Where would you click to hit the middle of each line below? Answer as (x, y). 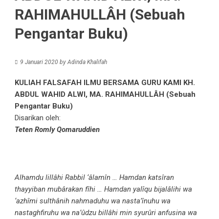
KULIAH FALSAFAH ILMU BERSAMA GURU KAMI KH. (105, 83)
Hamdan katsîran (147, 177)
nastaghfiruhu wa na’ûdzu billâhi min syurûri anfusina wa (106, 213)
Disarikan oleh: (38, 118)
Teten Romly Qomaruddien (57, 130)
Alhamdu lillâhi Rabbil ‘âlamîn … (66, 177)
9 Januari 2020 (39, 62)
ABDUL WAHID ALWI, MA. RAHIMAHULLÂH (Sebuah (105, 94)
